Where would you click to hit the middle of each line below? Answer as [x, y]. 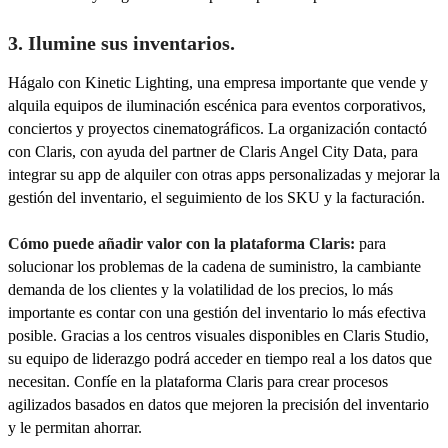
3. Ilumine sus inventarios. [121, 42]
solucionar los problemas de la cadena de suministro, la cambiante [214, 267]
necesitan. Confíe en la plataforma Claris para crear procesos [198, 382]
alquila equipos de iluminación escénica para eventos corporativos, [217, 105]
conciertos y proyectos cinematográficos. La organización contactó [217, 128]
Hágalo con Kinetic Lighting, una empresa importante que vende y [218, 82]
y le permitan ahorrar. [75, 428]
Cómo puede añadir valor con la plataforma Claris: [181, 244]
